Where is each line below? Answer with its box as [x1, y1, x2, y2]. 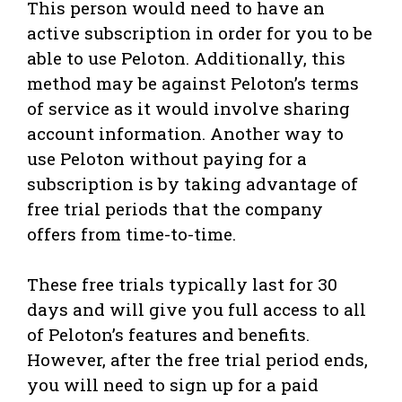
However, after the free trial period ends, [27, 348, 368, 371]
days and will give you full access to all [27, 298, 366, 321]
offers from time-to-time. [27, 223, 236, 246]
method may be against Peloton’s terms [27, 72, 359, 95]
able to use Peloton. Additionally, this [27, 47, 345, 70]
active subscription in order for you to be [27, 22, 372, 45]
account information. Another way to [27, 122, 344, 145]
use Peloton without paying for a [27, 147, 307, 170]
